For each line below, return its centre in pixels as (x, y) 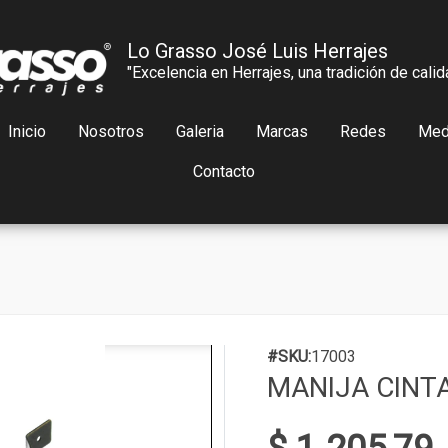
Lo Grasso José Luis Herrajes (257, 50)
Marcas (281, 131)
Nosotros (110, 131)
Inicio (26, 131)
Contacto (224, 171)
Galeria (199, 131)
